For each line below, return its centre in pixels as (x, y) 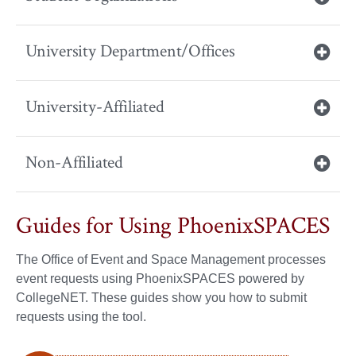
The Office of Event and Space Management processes (171, 259)
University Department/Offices (130, 51)
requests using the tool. (81, 316)
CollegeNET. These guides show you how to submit (161, 297)
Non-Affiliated (74, 162)
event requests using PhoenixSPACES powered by (160, 278)
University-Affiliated (95, 106)
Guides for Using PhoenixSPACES (173, 226)
